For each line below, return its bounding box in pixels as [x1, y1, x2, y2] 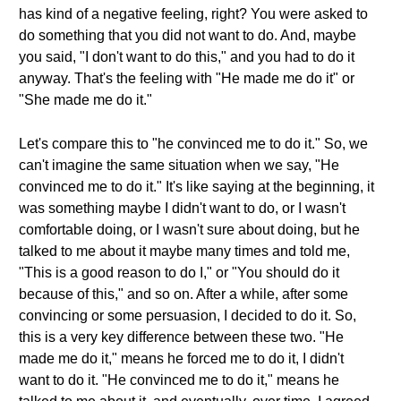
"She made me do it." [19, 92, 152, 107]
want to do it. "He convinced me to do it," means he [19, 372, 339, 388]
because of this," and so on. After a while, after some [19, 286, 348, 302]
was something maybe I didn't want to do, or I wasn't [19, 200, 346, 216]
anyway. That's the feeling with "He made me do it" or [19, 71, 354, 86]
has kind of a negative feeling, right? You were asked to [19, 6, 368, 21]
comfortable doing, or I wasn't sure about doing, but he [19, 222, 360, 237]
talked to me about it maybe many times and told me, [19, 243, 350, 259]
